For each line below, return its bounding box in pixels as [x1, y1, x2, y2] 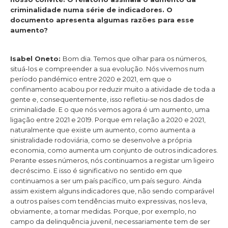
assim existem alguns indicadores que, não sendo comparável [10, 187, 214, 195]
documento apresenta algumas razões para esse [10, 16, 194, 24]
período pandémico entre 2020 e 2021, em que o [10, 75, 172, 83]
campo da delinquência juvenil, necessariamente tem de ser [10, 217, 210, 226]
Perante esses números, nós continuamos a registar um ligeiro [10, 156, 214, 165]
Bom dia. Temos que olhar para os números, [63, 54, 207, 63]
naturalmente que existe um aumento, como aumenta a [10, 126, 195, 134]
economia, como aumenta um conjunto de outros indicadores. [10, 146, 218, 155]
